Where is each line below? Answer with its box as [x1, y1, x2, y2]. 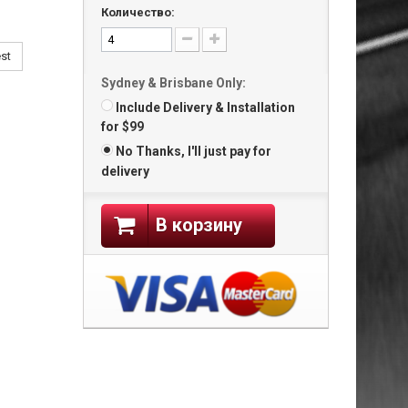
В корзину [155, 213, 242, 236]
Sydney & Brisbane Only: [100, 76, 246, 90]
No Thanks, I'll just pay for [115, 144, 271, 159]
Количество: [100, 5, 175, 19]
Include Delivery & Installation [115, 100, 295, 115]
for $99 [100, 119, 144, 135]
